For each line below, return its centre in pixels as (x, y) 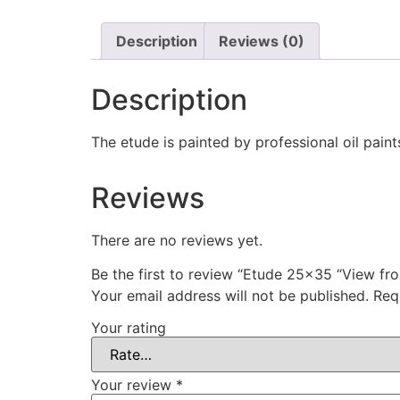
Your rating (129, 328)
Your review (133, 385)
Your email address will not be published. (230, 296)
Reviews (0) (262, 42)
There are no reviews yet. (177, 241)
